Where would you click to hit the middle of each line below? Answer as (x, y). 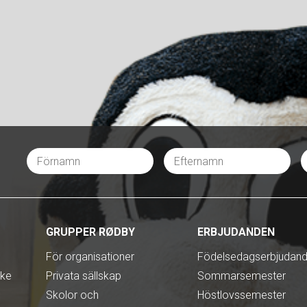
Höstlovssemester (242, 295)
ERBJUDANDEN (236, 232)
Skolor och (72, 295)
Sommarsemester (242, 275)
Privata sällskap (83, 275)
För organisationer (90, 256)
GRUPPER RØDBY (90, 232)
